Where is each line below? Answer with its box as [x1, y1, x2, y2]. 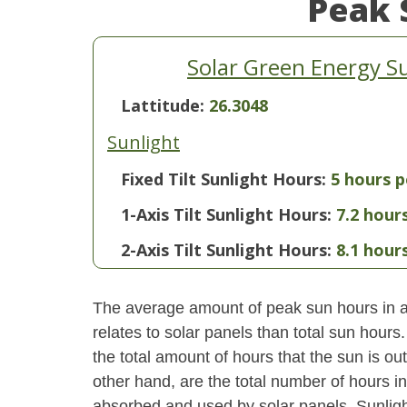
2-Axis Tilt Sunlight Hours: [121, 239, 332, 261]
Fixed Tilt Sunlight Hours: [121, 168, 326, 190]
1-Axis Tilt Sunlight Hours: [121, 203, 332, 225]
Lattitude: [121, 94, 209, 116]
